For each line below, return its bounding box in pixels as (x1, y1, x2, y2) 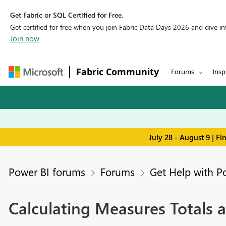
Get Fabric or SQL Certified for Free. (10, 10, 123, 20)
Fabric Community (76, 66, 159, 78)
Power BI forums (8, 164, 85, 179)
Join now (10, 33, 39, 43)
